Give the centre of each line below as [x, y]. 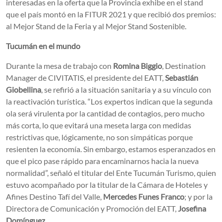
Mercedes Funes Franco [144, 196]
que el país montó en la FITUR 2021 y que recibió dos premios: [111, 14]
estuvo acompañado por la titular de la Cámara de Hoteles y [107, 184]
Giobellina [24, 89]
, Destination [184, 65]
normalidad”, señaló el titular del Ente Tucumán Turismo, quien [111, 172]
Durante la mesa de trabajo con [59, 65]
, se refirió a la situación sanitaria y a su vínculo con [126, 89]
